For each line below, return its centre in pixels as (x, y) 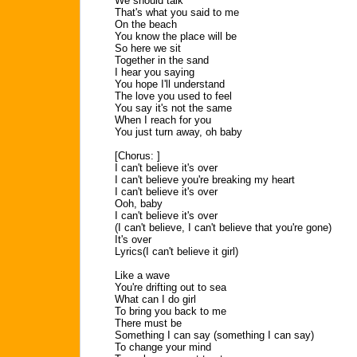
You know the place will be (176, 36)
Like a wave (142, 275)
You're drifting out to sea (171, 287)
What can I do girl (155, 299)
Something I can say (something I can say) (214, 335)
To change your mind (163, 347)
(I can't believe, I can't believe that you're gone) (223, 228)
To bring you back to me (171, 311)
